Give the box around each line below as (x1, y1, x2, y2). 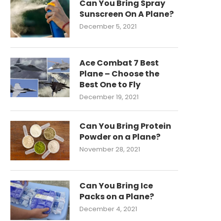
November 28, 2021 (79, 145, 140, 154)
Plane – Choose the (79, 68, 159, 79)
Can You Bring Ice (79, 180, 153, 191)
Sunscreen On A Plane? (79, 8, 174, 20)
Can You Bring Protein (79, 120, 171, 132)
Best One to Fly (79, 79, 141, 90)
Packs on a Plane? (79, 191, 154, 202)
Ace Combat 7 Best (79, 57, 159, 69)
